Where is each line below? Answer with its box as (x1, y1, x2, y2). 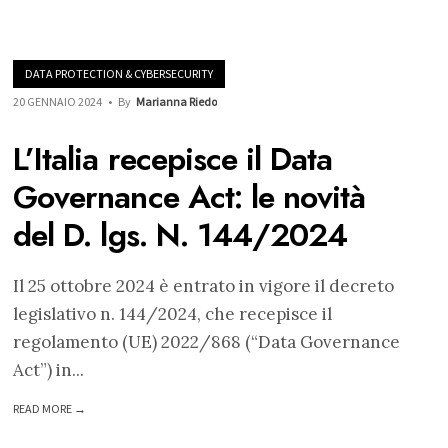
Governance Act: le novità (13, 174, 366, 221)
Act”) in (13, 359, 73, 382)
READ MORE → (13, 401, 87, 417)
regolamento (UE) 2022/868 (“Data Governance (13, 331, 401, 354)
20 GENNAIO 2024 (13, 94, 103, 110)
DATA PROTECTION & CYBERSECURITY (25, 66, 214, 82)
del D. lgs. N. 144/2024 (13, 212, 348, 259)
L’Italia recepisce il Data (13, 136, 333, 183)
